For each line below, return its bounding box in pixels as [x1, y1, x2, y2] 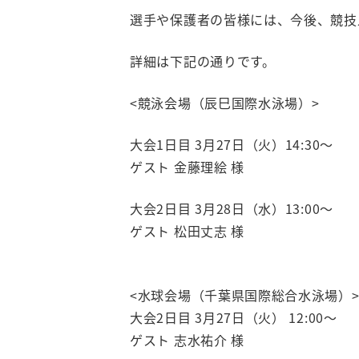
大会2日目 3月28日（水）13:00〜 [130, 199, 333, 218]
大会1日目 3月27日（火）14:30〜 [130, 135, 333, 154]
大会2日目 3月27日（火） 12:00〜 [130, 308, 337, 327]
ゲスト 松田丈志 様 [130, 221, 244, 240]
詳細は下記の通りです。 [130, 51, 276, 71]
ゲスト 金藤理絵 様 [130, 157, 244, 176]
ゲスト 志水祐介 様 [130, 330, 244, 349]
